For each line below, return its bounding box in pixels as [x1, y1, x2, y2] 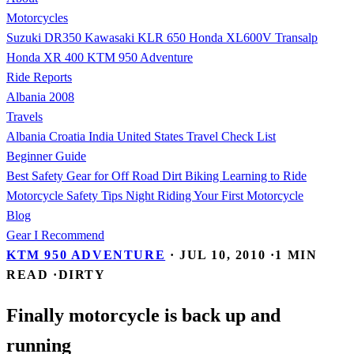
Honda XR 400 [6, 51, 87, 64]
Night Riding [126, 189, 194, 202]
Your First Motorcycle [194, 189, 303, 202]
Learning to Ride [222, 169, 307, 183]
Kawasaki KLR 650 [85, 31, 189, 44]
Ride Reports [6, 70, 72, 84]
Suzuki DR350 [6, 31, 85, 44]
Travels [6, 110, 43, 123]
